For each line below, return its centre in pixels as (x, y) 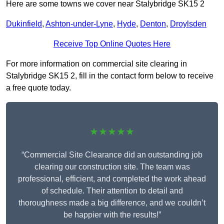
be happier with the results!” (112, 215)
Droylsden (188, 24)
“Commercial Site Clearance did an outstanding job (112, 155)
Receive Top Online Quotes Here (112, 44)
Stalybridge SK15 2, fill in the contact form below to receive (110, 76)
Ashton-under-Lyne (79, 24)
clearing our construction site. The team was (112, 167)
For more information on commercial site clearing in (96, 64)
